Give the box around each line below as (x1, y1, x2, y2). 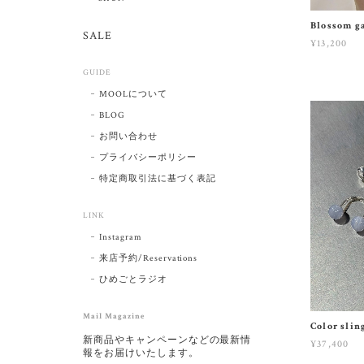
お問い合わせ (99, 130, 158, 142)
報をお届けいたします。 (83, 346, 199, 358)
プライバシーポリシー (99, 151, 197, 163)
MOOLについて (99, 88, 167, 100)
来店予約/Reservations (99, 252, 198, 264)
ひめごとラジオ (99, 273, 167, 285)
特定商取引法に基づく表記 (99, 172, 216, 184)
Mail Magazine (83, 310, 145, 322)
